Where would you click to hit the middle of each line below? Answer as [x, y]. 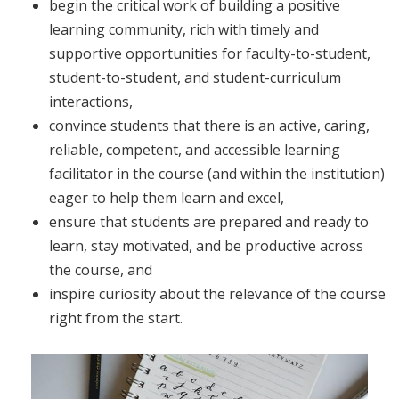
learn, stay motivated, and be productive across [206, 246]
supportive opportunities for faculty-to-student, [210, 53]
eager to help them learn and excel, [167, 198]
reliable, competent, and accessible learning [195, 150]
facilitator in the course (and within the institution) [217, 174]
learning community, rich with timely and [184, 29]
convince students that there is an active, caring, [209, 126]
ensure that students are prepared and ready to [209, 222]
